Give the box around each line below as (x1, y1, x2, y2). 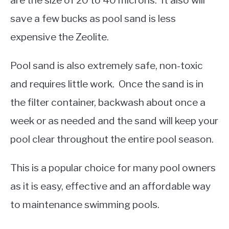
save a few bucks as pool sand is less (10, 12, 176, 25)
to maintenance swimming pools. (10, 198, 159, 211)
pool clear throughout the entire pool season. (10, 133, 214, 146)
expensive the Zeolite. (10, 31, 109, 43)
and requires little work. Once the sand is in (10, 78, 203, 90)
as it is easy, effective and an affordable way (10, 180, 211, 193)
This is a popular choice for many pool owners (10, 162, 216, 174)
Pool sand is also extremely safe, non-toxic (10, 59, 203, 72)
